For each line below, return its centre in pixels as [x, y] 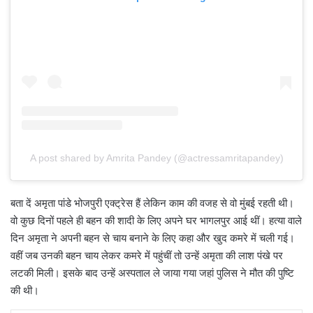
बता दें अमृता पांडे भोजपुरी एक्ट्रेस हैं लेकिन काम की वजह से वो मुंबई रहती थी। [152, 203]
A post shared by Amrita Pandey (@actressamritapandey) [156, 158]
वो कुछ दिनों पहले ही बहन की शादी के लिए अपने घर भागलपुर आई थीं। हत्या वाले [156, 221]
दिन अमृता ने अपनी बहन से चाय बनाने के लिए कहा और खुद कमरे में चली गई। [153, 238]
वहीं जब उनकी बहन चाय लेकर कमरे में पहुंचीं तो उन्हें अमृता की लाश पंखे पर [147, 256]
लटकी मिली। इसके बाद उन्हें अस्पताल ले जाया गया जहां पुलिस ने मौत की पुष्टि [152, 273]
